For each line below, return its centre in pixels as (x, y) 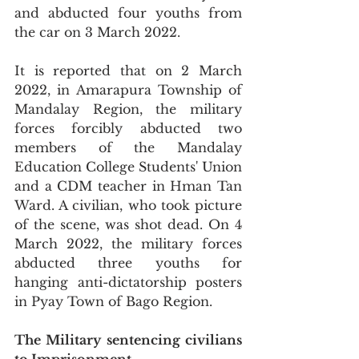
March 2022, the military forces (128, 244)
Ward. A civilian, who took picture (128, 205)
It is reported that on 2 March (128, 71)
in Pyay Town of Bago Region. (113, 301)
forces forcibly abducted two (128, 128)
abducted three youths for (128, 263)
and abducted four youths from (128, 13)
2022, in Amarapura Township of (128, 90)
